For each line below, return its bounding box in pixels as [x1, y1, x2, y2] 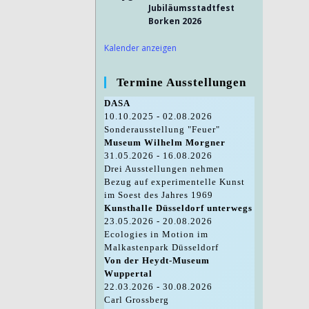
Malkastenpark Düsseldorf [103, 242, 219, 253]
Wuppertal [103, 268, 152, 279]
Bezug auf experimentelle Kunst [103, 177, 245, 188]
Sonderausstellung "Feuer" [103, 124, 220, 135]
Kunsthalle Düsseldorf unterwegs [103, 203, 252, 214]
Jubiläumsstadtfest [148, 2, 235, 14]
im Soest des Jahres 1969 [103, 190, 213, 201]
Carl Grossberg [103, 295, 169, 306]
